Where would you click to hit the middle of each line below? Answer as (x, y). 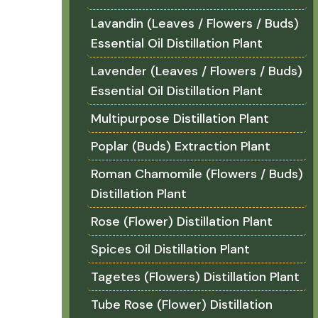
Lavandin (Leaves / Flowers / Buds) (195, 23)
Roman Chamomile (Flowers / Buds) (197, 174)
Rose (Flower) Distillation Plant (182, 221)
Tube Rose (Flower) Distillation (182, 305)
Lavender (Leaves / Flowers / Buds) (197, 71)
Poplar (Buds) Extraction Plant (181, 146)
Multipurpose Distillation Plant (180, 119)
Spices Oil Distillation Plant (170, 249)
